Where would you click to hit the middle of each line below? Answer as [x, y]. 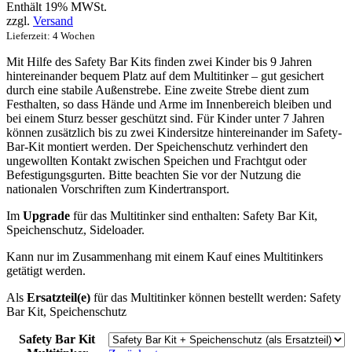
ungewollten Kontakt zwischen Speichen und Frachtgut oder [156, 160]
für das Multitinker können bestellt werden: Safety [216, 297]
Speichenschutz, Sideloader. [75, 229]
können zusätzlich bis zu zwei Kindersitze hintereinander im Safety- [174, 132]
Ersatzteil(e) [59, 297]
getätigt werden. [46, 270]
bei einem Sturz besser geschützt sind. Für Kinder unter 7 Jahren [165, 118]
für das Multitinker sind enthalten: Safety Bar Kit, [194, 215]
